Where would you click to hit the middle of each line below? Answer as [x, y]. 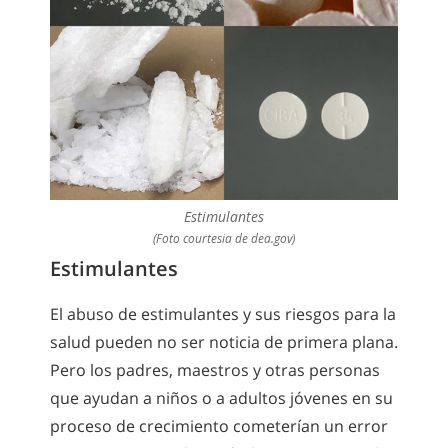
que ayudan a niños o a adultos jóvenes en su [221, 397]
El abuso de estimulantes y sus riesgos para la [223, 313]
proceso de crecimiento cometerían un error [219, 425]
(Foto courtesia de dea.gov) [224, 237]
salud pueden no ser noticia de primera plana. [224, 341]
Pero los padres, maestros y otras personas [215, 369]
